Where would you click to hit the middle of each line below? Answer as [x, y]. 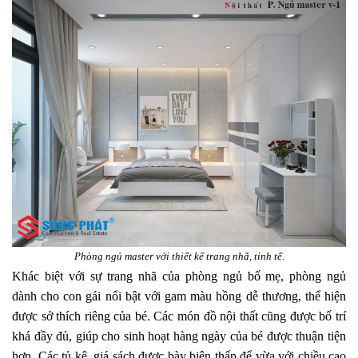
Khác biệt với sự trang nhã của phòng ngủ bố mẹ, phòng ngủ [179, 276]
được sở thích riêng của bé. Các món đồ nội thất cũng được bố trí [179, 316]
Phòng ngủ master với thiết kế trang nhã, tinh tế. [179, 256]
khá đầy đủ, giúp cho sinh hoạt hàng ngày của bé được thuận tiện [179, 336]
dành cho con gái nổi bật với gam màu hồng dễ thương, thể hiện [179, 296]
